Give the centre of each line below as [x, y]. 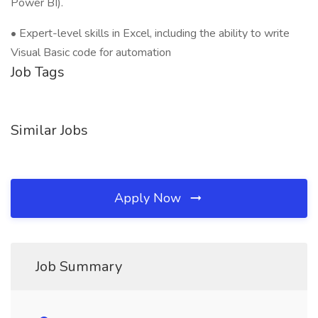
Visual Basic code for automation [91, 53]
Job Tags [38, 72]
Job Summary [79, 267]
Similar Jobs [49, 130]
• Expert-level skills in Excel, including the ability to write [150, 33]
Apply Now [149, 198]
